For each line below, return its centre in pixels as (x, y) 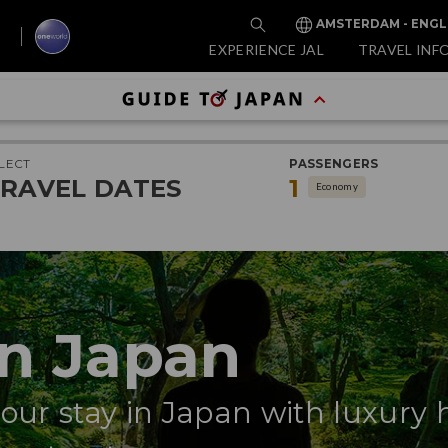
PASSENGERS (334, 164)
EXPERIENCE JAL (267, 49)
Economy (337, 186)
